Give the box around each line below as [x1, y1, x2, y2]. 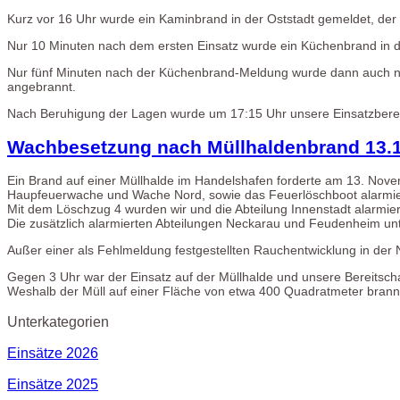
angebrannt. [7, 79, 76, 95]
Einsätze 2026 [7, 344, 98, 361]
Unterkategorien [7, 312, 109, 329]
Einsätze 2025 [7, 376, 98, 393]
